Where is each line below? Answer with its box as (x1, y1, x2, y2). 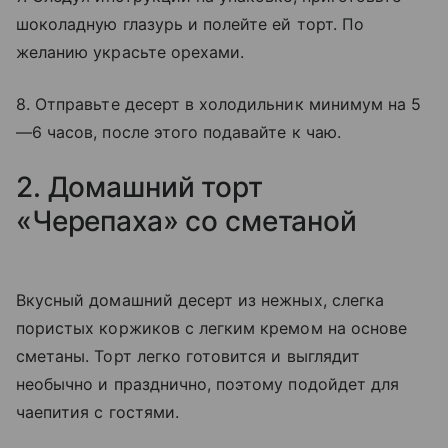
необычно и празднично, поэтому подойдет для (16, 373, 400, 394)
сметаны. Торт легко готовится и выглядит (16, 345, 360, 366)
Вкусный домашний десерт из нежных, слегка (16, 289, 384, 310)
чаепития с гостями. (16, 401, 179, 422)
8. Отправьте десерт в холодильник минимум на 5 (16, 93, 422, 114)
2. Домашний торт (16, 169, 263, 204)
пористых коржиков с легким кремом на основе (16, 317, 408, 338)
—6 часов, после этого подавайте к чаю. (16, 121, 341, 142)
